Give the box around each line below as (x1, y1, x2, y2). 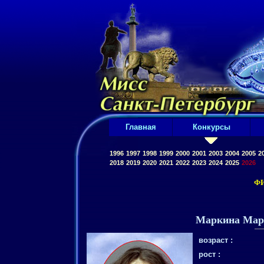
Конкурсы (192, 123, 230, 131)
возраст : (199, 236, 233, 245)
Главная (125, 123, 156, 131)
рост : (199, 250, 220, 259)
